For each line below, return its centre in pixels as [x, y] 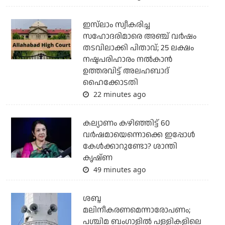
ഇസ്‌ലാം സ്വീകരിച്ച [116, 25]
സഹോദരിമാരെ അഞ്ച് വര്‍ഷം [139, 36]
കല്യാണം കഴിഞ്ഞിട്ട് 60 [126, 123]
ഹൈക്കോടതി [110, 82]
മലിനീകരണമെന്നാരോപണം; [136, 210]
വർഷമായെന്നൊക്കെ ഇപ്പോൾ [139, 135]
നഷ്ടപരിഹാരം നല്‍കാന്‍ [127, 59]
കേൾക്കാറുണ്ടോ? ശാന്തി [130, 146]
